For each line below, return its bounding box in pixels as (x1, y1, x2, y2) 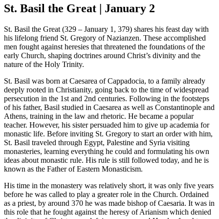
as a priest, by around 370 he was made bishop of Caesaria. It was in (4, 198, 215, 207)
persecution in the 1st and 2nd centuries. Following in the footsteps (4, 94, 209, 103)
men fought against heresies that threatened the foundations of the (4, 42, 205, 51)
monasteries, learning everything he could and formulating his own (4, 147, 209, 155)
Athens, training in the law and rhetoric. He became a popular (4, 111, 194, 120)
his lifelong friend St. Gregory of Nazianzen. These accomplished (4, 33, 206, 42)
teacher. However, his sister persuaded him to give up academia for (4, 120, 209, 129)
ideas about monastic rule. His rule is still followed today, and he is (4, 155, 209, 164)
